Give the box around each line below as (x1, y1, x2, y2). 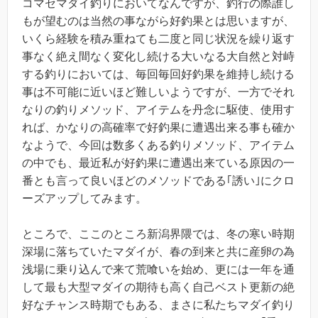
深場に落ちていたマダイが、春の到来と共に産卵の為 (22, 246, 295, 258)
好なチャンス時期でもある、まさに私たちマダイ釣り (22, 299, 295, 312)
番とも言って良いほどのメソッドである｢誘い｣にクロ (22, 174, 295, 187)
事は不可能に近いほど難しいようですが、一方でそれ (22, 85, 295, 98)
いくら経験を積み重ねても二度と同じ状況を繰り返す (22, 32, 295, 45)
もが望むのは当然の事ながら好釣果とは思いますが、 (22, 14, 295, 27)
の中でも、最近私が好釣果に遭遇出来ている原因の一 (22, 156, 295, 169)
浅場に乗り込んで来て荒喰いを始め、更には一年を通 (22, 263, 295, 276)
